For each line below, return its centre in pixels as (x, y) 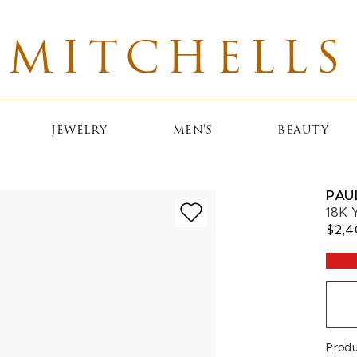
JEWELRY (79, 131)
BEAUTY (303, 131)
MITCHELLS (178, 62)
